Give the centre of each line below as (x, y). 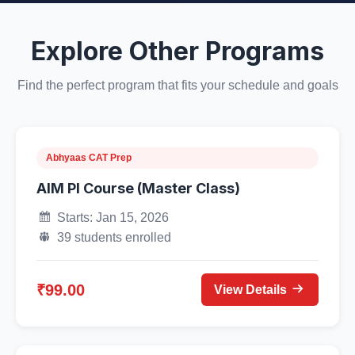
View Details (250, 290)
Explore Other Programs (177, 51)
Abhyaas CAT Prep (89, 158)
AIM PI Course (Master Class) (138, 188)
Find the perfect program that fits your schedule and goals (177, 85)
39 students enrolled (114, 237)
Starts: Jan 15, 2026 (113, 218)
